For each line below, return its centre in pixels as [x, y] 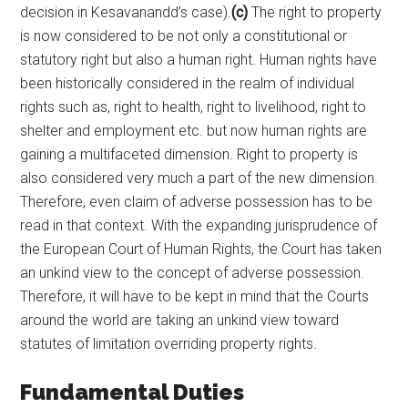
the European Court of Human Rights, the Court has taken [201, 249]
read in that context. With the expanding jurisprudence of [199, 225]
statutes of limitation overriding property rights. [169, 343]
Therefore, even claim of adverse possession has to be [197, 201]
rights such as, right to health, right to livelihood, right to [194, 107]
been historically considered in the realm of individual [188, 83]
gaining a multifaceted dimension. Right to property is [189, 154]
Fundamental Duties [133, 392]
